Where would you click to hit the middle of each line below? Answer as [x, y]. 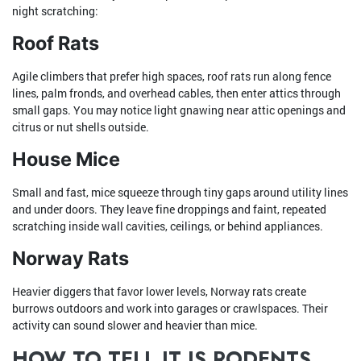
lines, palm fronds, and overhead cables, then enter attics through [176, 93]
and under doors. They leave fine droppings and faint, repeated [169, 210]
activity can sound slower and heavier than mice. [135, 326]
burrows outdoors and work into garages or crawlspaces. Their [170, 309]
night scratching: [55, 11]
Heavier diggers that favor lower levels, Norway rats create [159, 292]
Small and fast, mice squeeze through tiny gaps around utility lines [180, 193]
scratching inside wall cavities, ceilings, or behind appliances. [168, 226]
